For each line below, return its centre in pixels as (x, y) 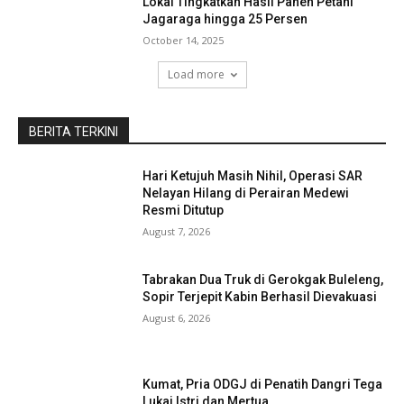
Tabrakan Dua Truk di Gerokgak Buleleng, (263, 280)
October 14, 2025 (184, 40)
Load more (196, 74)
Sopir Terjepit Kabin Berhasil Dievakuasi (260, 297)
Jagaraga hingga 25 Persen (225, 18)
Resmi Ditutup (184, 210)
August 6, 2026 (177, 318)
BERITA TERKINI (73, 131)
